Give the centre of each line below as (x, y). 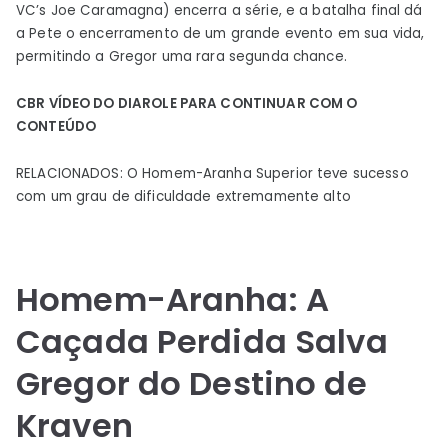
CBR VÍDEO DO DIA (79, 103)
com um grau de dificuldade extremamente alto (183, 196)
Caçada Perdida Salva (202, 341)
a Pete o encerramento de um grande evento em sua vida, (220, 33)
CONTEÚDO (56, 126)
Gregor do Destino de (191, 383)
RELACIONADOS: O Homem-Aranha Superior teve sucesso (212, 173)
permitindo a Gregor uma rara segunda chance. (181, 56)
